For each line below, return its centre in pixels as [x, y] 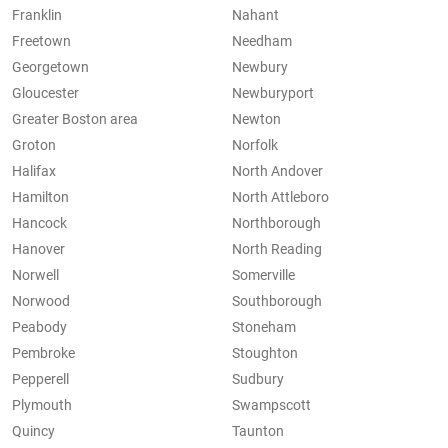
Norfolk [255, 145]
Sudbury [258, 379]
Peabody [39, 327]
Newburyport [273, 93]
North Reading [277, 249]
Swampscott [271, 405]
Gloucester [45, 93]
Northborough [276, 223]
